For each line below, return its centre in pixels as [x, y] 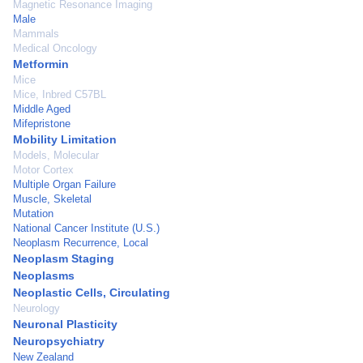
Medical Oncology [55, 48]
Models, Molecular [56, 155]
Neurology [36, 308]
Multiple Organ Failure [64, 184]
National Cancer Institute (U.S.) [86, 228]
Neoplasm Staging [64, 258]
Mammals [36, 34]
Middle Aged [42, 109]
